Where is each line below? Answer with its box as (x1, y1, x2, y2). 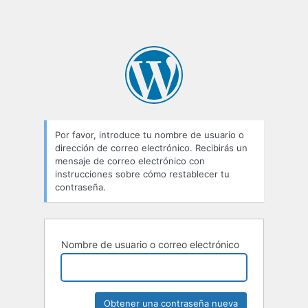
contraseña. (55, 181, 106, 193)
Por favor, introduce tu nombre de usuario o (55, 129, 244, 141)
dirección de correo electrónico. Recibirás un (55, 142, 247, 154)
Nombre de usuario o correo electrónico (61, 239, 239, 251)
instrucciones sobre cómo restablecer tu (55, 168, 230, 180)
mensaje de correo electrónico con (55, 155, 205, 167)
